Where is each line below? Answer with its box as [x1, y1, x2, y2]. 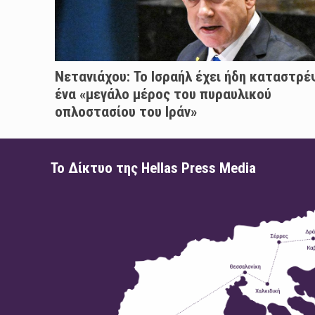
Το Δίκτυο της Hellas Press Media [50, 160, 256, 177]
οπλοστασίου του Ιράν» [54, 103, 197, 121]
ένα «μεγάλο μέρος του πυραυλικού [54, 86, 271, 103]
